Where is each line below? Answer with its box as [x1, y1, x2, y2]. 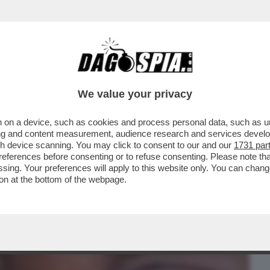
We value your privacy [78, 88, 192, 100]
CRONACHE [130, 69, 180, 84]
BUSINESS [8, 69, 55, 84]
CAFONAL [71, 69, 113, 84]
